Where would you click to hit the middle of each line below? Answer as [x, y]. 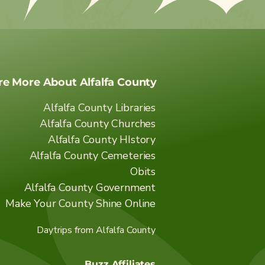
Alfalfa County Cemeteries [92, 155]
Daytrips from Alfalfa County [96, 230]
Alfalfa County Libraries [99, 107]
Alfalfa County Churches [98, 123]
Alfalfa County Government [90, 187]
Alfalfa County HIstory [101, 139]
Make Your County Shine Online [80, 203]
